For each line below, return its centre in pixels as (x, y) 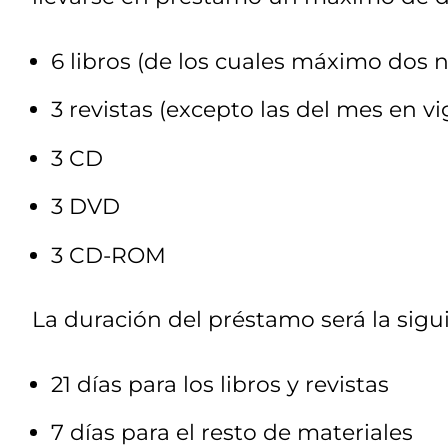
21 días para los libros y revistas (220, 384)
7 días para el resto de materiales (232, 432)
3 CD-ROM (108, 254)
